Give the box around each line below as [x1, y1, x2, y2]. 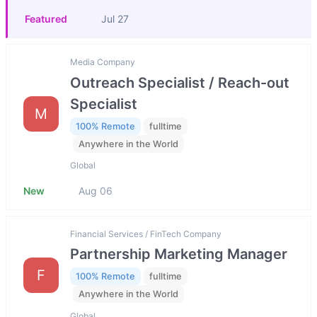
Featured [25, 13, 67, 25]
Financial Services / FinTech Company [70, 229, 221, 240]
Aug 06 [79, 185, 113, 197]
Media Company [70, 57, 135, 68]
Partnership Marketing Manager [70, 246, 287, 263]
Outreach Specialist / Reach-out [70, 74, 289, 91]
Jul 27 [101, 13, 129, 25]
